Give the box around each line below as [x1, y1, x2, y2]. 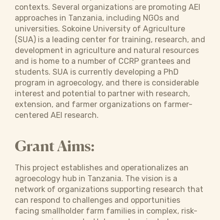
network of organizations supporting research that [15, 185, 203, 194]
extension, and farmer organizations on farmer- [15, 100, 192, 109]
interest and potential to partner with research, [15, 89, 190, 98]
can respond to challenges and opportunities [15, 195, 180, 205]
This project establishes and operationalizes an [15, 163, 189, 172]
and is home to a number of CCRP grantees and [15, 56, 191, 66]
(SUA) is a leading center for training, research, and [15, 35, 205, 44]
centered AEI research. [15, 110, 99, 120]
